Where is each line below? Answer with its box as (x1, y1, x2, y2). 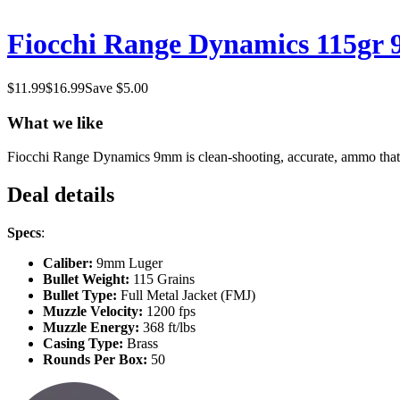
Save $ (85, 79, 123, 96)
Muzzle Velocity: (43, 304, 146, 320)
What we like (7, 112, 103, 132)
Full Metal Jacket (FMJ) (121, 287, 255, 304)
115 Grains (133, 271, 195, 287)
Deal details (7, 183, 114, 207)
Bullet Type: (43, 287, 121, 304)
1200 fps (146, 304, 196, 320)
